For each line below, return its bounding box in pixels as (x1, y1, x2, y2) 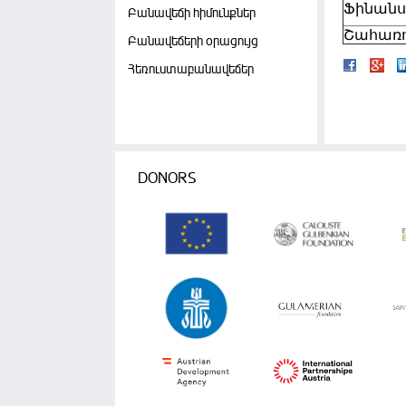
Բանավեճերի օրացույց (128, 34, 258, 49)
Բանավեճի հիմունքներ (128, 5, 256, 21)
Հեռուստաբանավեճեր (128, 62, 254, 77)
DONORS (138, 169, 197, 188)
